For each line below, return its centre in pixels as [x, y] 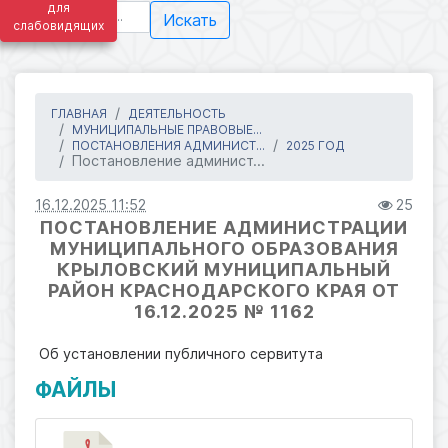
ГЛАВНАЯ [79, 113]
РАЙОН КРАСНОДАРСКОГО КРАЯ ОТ [224, 290]
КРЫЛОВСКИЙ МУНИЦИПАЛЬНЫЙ [224, 269]
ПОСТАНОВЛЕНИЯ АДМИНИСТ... [168, 145]
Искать [190, 19]
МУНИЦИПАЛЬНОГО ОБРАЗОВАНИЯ [224, 248]
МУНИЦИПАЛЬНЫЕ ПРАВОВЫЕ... [167, 129]
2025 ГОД [315, 145]
